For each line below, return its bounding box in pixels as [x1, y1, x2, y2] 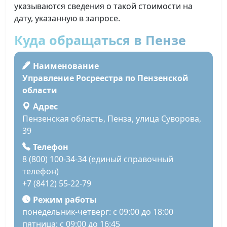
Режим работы [32, 194, 97, 206]
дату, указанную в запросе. [14, 13, 120, 24]
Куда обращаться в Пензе [14, 31, 186, 49]
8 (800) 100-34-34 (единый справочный [22, 154, 173, 165]
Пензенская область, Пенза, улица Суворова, [22, 113, 201, 125]
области [22, 85, 57, 96]
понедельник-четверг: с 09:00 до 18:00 [22, 206, 173, 218]
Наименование [32, 60, 99, 71]
